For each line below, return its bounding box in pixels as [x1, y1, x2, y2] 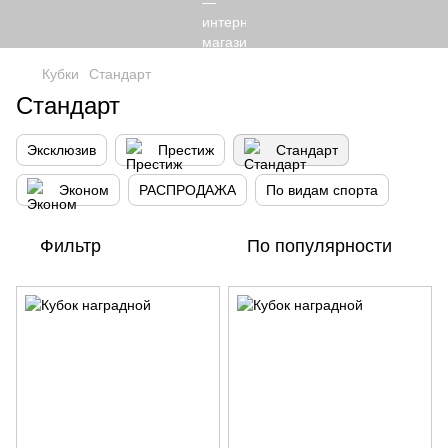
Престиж [158, 142, 214, 158]
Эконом [59, 182, 109, 198]
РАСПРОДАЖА [139, 182, 236, 198]
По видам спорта [266, 182, 378, 198]
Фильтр [40, 236, 101, 256]
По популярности [247, 236, 392, 256]
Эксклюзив [27, 142, 96, 158]
